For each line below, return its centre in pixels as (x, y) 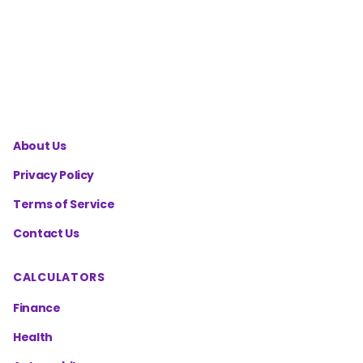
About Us (40, 146)
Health (33, 337)
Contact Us (46, 233)
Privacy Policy (54, 175)
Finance (37, 308)
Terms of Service (64, 204)
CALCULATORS (59, 277)
